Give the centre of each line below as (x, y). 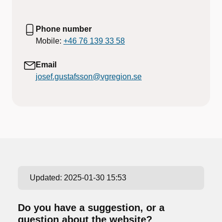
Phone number (64, 29)
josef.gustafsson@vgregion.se (89, 77)
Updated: (47, 178)
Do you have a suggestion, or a (91, 208)
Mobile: (50, 41)
